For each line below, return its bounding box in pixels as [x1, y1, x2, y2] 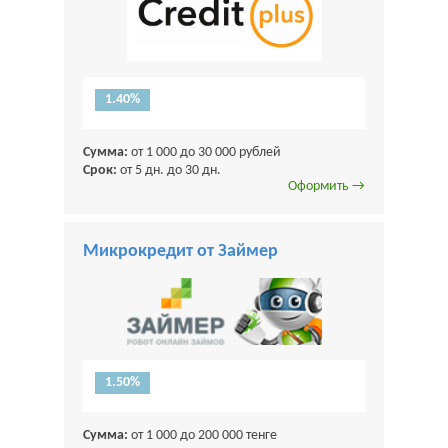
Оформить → [288, 179, 365, 195]
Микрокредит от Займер [83, 242, 278, 262]
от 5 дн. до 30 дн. [117, 163, 221, 179]
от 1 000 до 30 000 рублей [128, 145, 281, 161]
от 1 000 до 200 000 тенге [128, 428, 277, 444]
